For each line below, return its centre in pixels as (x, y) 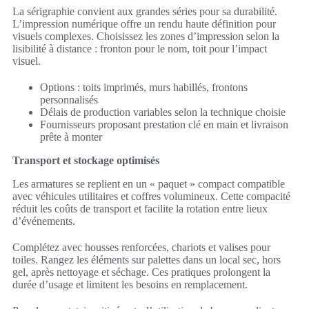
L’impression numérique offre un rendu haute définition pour (144, 23)
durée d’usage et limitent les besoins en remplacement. (130, 284)
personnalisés (69, 99)
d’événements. (44, 221)
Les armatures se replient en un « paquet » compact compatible (149, 183)
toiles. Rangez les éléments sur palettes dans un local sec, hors (147, 259)
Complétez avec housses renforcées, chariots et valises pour (141, 247)
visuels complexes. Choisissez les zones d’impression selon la (146, 36)
